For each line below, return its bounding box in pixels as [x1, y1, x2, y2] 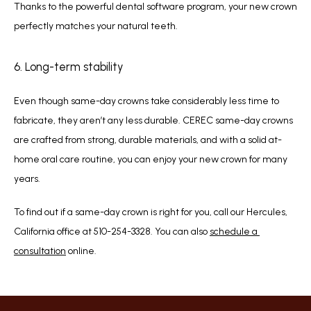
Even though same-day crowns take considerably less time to [14, 94, 279, 107]
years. [14, 172, 40, 185]
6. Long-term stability [14, 59, 126, 74]
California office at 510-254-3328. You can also [14, 225, 210, 237]
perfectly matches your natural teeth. [14, 19, 180, 32]
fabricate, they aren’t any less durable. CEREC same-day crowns [14, 114, 293, 126]
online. [66, 244, 96, 257]
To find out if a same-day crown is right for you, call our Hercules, [14, 205, 287, 218]
